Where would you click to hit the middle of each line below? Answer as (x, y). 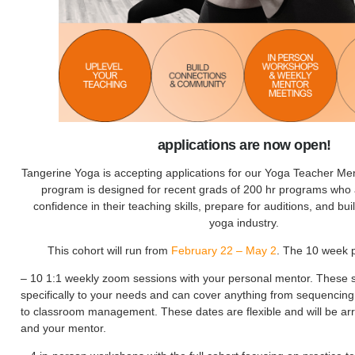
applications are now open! (244, 145)
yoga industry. (244, 223)
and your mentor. (63, 328)
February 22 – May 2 (223, 250)
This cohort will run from (109, 250)
